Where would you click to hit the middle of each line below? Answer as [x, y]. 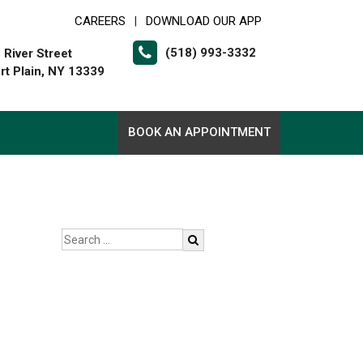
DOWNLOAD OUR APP [204, 21]
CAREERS [100, 21]
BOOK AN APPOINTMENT [199, 132]
